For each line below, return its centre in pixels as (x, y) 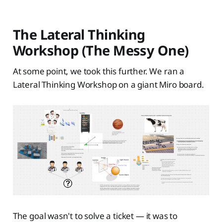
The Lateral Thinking (79, 35)
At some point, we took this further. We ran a (99, 71)
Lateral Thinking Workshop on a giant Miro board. (108, 85)
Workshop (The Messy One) (101, 51)
